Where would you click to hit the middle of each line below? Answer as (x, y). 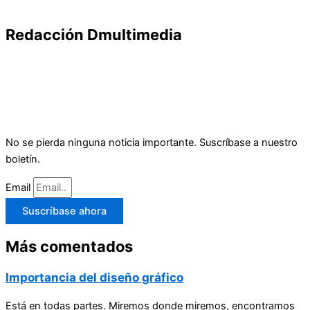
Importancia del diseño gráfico (94, 277)
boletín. (23, 159)
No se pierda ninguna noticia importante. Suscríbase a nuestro (152, 142)
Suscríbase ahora (64, 211)
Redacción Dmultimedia (94, 34)
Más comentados (69, 247)
